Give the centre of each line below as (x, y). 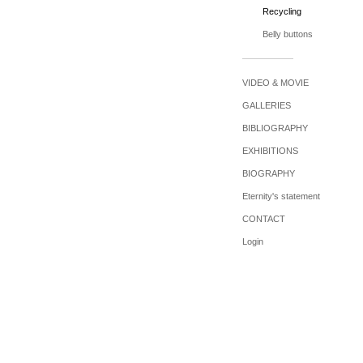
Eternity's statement (281, 196)
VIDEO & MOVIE (275, 83)
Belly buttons (287, 34)
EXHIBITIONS (270, 151)
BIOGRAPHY (268, 173)
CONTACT (263, 219)
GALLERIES (266, 105)
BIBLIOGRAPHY (275, 128)
